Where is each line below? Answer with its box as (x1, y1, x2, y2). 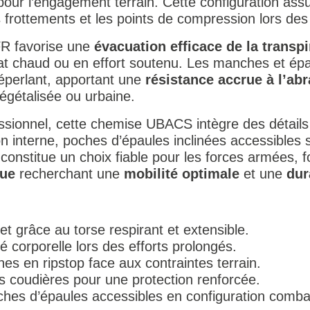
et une (239, 166, 286, 182)
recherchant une (15, 166, 124, 182)
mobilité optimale (124, 166, 239, 182)
